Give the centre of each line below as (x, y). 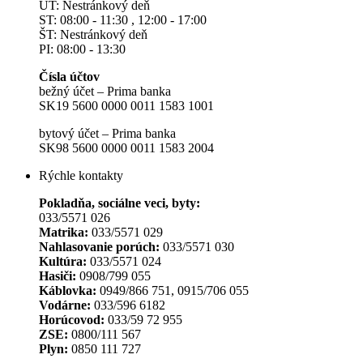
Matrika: (65, 232)
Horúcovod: (72, 319)
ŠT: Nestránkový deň (93, 34)
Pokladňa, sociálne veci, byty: (120, 203)
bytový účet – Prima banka (107, 133)
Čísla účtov (69, 76)
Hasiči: (58, 275)
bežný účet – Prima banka (105, 91)
